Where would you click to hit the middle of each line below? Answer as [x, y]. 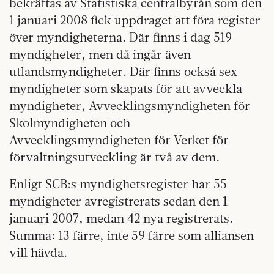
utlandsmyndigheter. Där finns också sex [123, 72]
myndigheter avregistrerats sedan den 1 [118, 201]
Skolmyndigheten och [70, 123]
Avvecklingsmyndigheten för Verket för [119, 140]
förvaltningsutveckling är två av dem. [114, 157]
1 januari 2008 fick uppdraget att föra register [135, 20]
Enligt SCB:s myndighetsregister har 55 [118, 184]
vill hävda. [38, 253]
